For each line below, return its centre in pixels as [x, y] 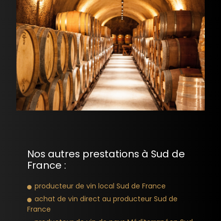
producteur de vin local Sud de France [100, 186]
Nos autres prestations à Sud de [106, 154]
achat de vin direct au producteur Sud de [106, 199]
